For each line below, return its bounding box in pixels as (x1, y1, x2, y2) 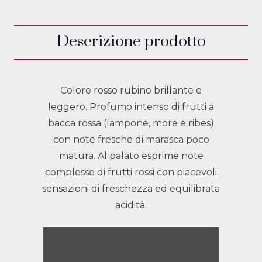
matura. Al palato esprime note (58, 150, 204, 161)
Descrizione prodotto (56, 32, 206, 51)
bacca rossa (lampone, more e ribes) (48, 118, 214, 129)
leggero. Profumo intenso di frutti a (48, 101, 214, 112)
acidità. (115, 199, 147, 211)
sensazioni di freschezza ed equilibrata (42, 183, 220, 194)
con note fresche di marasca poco (53, 134, 209, 145)
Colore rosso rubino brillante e (60, 85, 202, 96)
